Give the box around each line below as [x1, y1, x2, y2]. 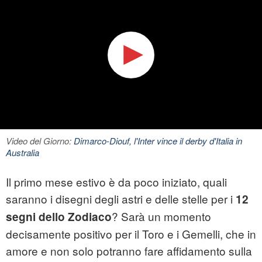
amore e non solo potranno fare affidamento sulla [6, 243, 252, 259]
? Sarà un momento [112, 208, 211, 225]
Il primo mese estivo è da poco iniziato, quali [6, 174, 227, 190]
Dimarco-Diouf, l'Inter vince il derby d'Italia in [74, 135, 242, 147]
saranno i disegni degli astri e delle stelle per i [6, 191, 233, 207]
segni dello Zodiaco [6, 209, 112, 225]
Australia [6, 146, 39, 159]
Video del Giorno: [6, 135, 74, 147]
